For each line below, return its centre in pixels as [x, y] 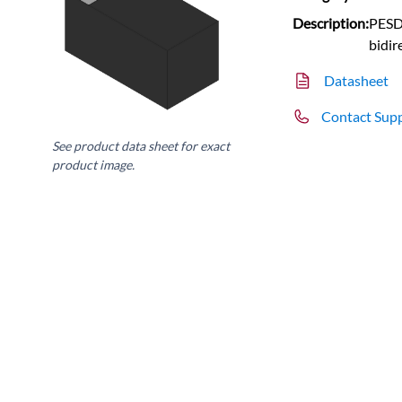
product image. [94, 164]
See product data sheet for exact [141, 145]
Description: [331, 22]
